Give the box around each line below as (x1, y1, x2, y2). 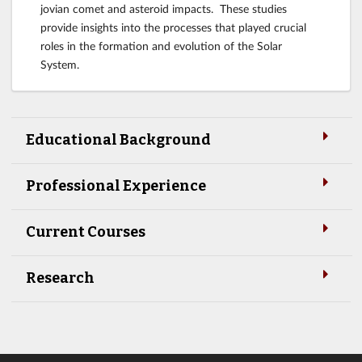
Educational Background (26, 131, 211, 149)
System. (40, 57, 79, 71)
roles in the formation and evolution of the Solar (40, 38, 282, 53)
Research (26, 269, 95, 288)
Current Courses (26, 223, 145, 242)
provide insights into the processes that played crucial (40, 19, 306, 34)
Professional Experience (26, 177, 206, 196)
